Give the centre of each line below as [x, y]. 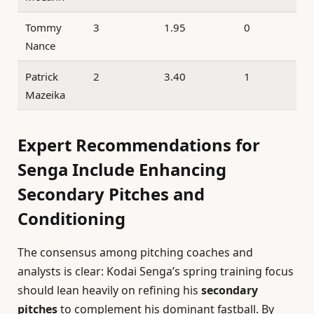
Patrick [42, 76]
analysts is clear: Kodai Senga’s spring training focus [156, 272]
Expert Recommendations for [139, 145]
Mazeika [46, 94]
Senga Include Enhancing [122, 170]
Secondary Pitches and [111, 194]
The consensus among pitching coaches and [135, 253]
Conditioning [71, 219]
